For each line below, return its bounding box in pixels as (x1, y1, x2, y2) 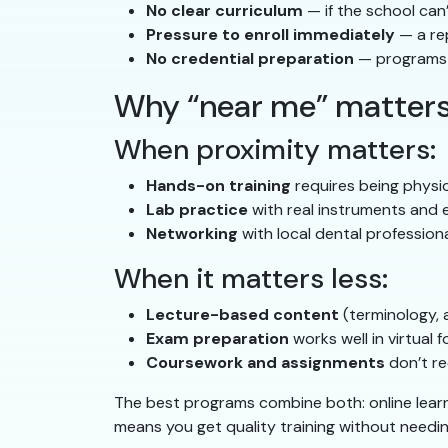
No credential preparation (146, 48, 354, 70)
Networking (146, 223, 238, 245)
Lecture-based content (146, 304, 339, 326)
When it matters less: (114, 260, 388, 298)
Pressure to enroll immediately (146, 24, 395, 46)
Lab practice (146, 199, 248, 221)
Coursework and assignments (146, 352, 385, 374)
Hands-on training (146, 175, 291, 197)
